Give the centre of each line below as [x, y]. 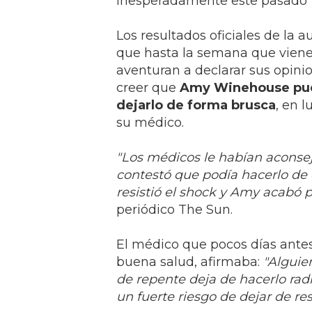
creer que [148, 87]
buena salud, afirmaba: [190, 262]
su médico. [150, 122]
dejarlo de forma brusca [196, 105]
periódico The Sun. [174, 209]
